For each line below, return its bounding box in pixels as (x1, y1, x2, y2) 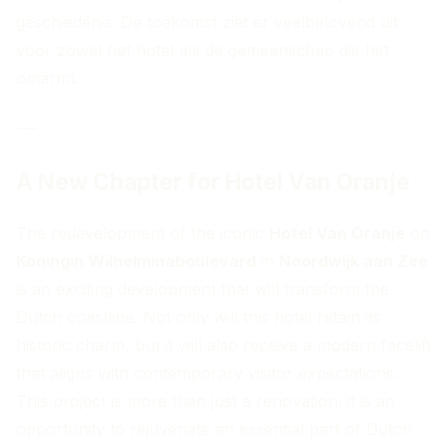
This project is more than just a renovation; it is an (16, 390, 395, 411)
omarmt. (16, 68, 79, 89)
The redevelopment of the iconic (16, 222, 269, 243)
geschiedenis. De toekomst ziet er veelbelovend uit (16, 12, 398, 33)
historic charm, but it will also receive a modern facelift (16, 334, 431, 355)
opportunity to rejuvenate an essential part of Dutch (16, 418, 412, 439)
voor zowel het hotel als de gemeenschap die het (16, 40, 389, 61)
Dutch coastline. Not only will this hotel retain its (16, 306, 381, 327)
